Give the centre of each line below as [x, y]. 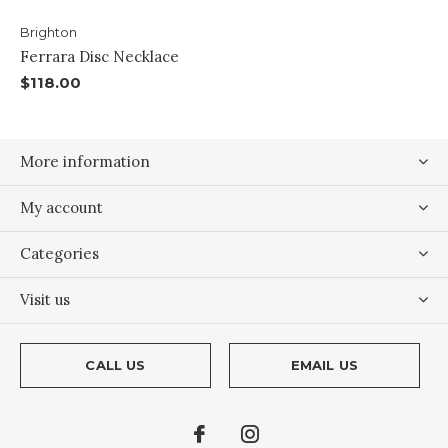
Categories [59, 254]
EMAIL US [324, 365]
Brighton [48, 32]
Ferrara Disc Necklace [99, 57]
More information [85, 162]
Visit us [45, 300]
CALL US [115, 365]
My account [61, 208]
